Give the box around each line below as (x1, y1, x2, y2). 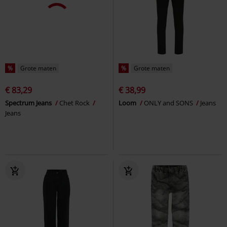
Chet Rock (59, 98, 91, 107)
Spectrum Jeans (5, 98, 53, 107)
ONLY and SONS (144, 98, 195, 107)
